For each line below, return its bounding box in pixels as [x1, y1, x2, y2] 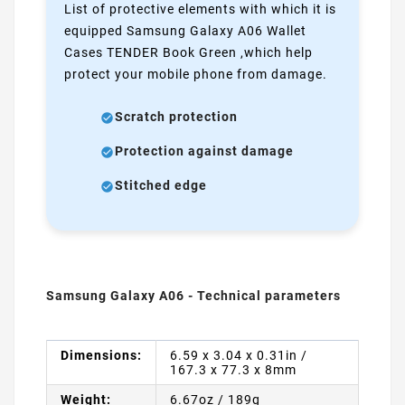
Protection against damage [115, 143, 294, 158]
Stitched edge [115, 177, 207, 193]
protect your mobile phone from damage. [64, 66, 327, 81]
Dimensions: [61, 348, 142, 363]
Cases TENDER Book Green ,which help [64, 44, 313, 60]
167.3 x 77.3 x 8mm [170, 363, 297, 378]
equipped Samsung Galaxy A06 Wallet [64, 23, 306, 38]
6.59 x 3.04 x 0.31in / [170, 348, 307, 363]
